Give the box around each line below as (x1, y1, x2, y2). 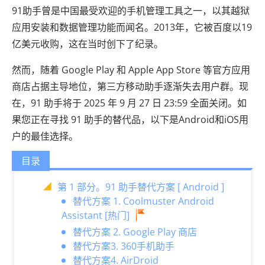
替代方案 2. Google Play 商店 (73, 225, 197, 238)
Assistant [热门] (62, 209, 130, 222)
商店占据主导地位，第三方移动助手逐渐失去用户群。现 (12, 80, 248, 93)
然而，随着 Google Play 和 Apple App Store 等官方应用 (12, 63, 250, 76)
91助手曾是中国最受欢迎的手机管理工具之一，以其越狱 (12, 4, 250, 17)
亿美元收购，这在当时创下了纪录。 (12, 37, 163, 50)
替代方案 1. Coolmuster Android (73, 195, 214, 208)
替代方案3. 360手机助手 (73, 240, 174, 253)
